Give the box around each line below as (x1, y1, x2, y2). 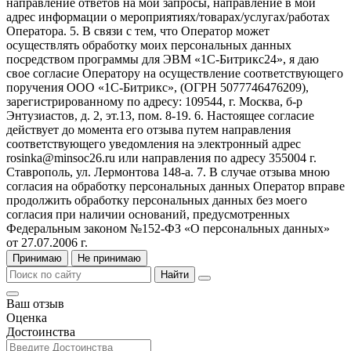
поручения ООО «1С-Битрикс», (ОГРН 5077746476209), (6, 80, 309, 94)
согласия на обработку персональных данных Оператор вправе (6, 179, 345, 193)
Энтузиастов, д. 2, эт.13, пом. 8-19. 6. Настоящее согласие (6, 108, 314, 122)
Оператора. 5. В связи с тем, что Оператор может (6, 24, 270, 38)
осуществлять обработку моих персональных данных (6, 38, 291, 52)
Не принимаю (78, 251, 141, 264)
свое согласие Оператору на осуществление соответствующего (6, 66, 343, 80)
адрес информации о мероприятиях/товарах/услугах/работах (6, 9, 330, 24)
